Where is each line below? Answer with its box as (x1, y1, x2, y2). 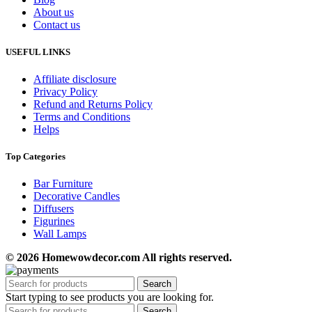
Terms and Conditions (33, 110, 130, 123)
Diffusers (33, 203, 74, 215)
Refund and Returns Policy (33, 97, 153, 110)
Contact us (33, 18, 80, 31)
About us (33, 6, 74, 18)
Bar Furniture (33, 178, 93, 190)
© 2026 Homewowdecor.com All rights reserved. (6, 251, 232, 264)
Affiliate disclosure (33, 72, 116, 85)
